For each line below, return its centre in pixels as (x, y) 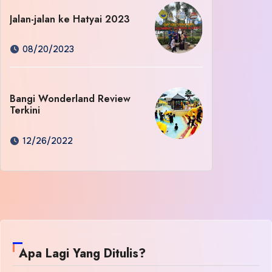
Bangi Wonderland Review (70, 99)
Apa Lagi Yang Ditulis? (82, 254)
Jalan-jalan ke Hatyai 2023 (70, 19)
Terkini (25, 110)
